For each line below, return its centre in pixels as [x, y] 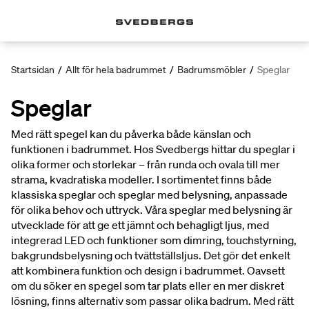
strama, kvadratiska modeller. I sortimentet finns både [141, 179]
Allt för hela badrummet [116, 70]
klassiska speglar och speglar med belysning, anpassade [149, 195]
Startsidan [33, 70]
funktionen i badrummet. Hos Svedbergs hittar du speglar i [153, 149]
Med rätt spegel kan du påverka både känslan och [131, 134]
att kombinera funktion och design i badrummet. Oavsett [148, 270]
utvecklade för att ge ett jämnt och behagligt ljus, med [140, 225]
